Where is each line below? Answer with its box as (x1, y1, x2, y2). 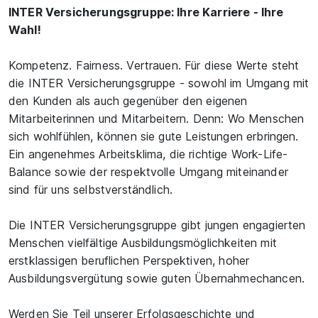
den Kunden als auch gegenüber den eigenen (9, 94, 248, 108)
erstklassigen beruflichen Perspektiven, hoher (9, 253, 250, 268)
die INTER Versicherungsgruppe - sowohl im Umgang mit (9, 76, 309, 90)
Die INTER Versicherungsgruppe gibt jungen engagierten (9, 218, 306, 232)
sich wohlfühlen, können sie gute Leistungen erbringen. (9, 129, 299, 143)
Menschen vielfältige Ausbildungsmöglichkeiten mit (9, 236, 277, 250)
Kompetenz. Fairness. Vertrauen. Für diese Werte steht (9, 58, 300, 72)
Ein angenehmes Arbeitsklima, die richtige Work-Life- (9, 147, 288, 161)
